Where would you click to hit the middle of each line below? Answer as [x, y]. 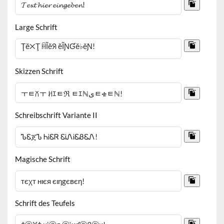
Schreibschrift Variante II [56, 115]
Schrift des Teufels [45, 203]
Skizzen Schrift [39, 71]
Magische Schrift [43, 159]
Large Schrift [36, 27]
